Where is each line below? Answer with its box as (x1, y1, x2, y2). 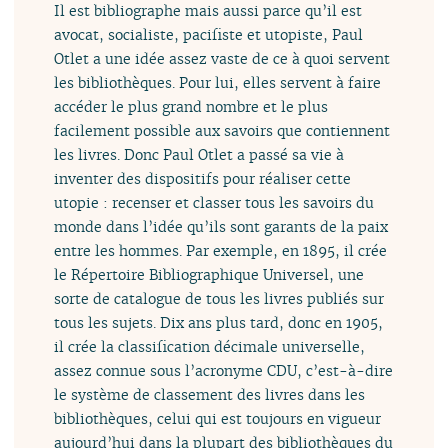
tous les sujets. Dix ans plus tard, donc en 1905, (54, 312, 384, 332)
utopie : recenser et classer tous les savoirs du (54, 192, 375, 212)
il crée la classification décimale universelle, (54, 336, 366, 356)
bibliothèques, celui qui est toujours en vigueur (54, 408, 382, 428)
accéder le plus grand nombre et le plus (54, 96, 329, 116)
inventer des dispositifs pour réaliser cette (54, 168, 352, 188)
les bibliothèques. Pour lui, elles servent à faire (54, 72, 382, 92)
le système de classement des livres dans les (54, 384, 366, 404)
